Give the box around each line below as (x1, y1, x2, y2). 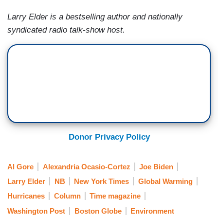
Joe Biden (139, 162, 173, 171)
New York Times (74, 177, 129, 185)
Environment (130, 206, 174, 215)
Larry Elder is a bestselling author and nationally (7, 12, 182, 22)
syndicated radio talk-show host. (7, 25, 125, 35)
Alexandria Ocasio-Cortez (42, 162, 130, 171)
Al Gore (7, 162, 34, 171)
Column (54, 192, 81, 200)
